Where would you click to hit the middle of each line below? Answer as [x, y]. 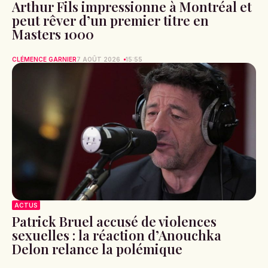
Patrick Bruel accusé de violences [114, 221]
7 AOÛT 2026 [98, 60]
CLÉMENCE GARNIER [44, 60]
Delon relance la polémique [97, 249]
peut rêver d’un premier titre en [110, 21]
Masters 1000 [53, 34]
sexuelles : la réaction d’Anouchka [117, 235]
